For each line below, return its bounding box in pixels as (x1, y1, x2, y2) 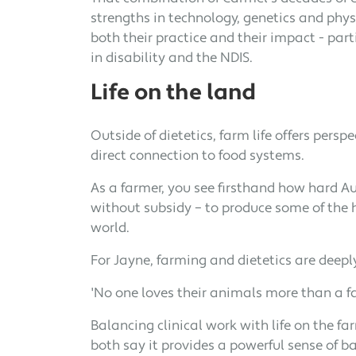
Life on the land (91, 82, 255, 105)
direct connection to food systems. (91, 149, 304, 163)
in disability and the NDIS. (91, 51, 253, 65)
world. (91, 221, 130, 235)
